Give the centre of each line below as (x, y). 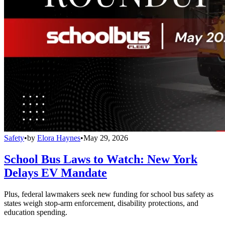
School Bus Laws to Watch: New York (101, 159)
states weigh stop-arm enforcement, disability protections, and (101, 203)
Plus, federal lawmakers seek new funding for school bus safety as (109, 194)
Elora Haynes (59, 138)
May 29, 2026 (106, 138)
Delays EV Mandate (55, 173)
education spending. (36, 212)
